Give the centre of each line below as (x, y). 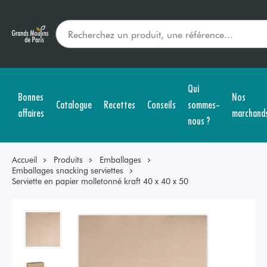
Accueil (24, 159)
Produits (68, 159)
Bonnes (31, 96)
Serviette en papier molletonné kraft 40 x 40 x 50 (100, 181)
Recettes (119, 104)
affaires (31, 112)
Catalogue (74, 104)
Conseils (162, 104)
